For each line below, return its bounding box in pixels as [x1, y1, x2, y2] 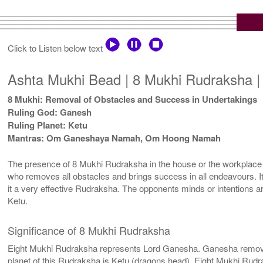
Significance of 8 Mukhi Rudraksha [8, 222, 171, 238]
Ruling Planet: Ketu [8, 118, 88, 131]
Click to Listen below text [8, 41, 106, 54]
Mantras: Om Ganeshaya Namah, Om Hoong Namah [8, 131, 221, 144]
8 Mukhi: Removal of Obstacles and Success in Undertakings [8, 92, 258, 106]
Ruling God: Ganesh [8, 105, 92, 119]
